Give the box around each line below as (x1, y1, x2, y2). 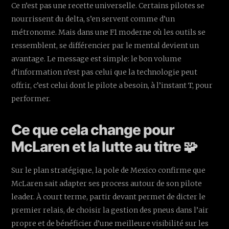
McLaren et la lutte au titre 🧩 (11, 138, 198, 155)
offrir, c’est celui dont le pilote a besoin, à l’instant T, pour (11, 80, 213, 90)
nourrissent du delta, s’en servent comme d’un (11, 14, 175, 24)
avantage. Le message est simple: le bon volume (11, 54, 182, 63)
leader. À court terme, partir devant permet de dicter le (11, 192, 206, 201)
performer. (11, 94, 51, 103)
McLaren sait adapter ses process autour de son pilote (11, 178, 202, 188)
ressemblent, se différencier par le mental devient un (11, 40, 199, 50)
